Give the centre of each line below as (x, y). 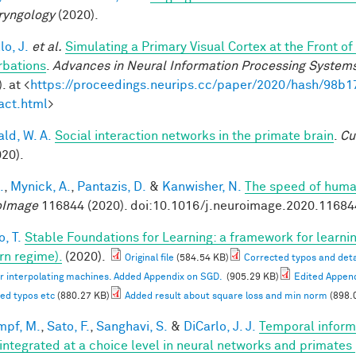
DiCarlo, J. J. (220, 326)
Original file (149, 258)
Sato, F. (68, 326)
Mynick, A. (41, 186)
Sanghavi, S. (132, 326)
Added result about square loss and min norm (226, 296)
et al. (47, 46)
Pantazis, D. (112, 186)
